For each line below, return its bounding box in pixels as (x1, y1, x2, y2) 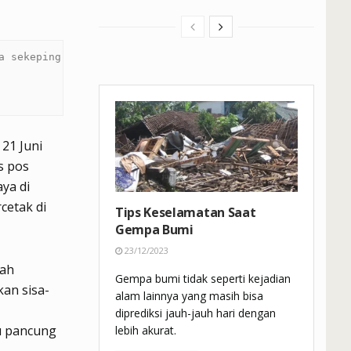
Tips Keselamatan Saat (115, 204, 256, 222)
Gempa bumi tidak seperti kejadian (115, 271, 291, 287)
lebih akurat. (115, 323, 176, 338)
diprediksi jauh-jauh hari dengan (115, 306, 276, 321)
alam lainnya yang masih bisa (115, 288, 263, 304)
